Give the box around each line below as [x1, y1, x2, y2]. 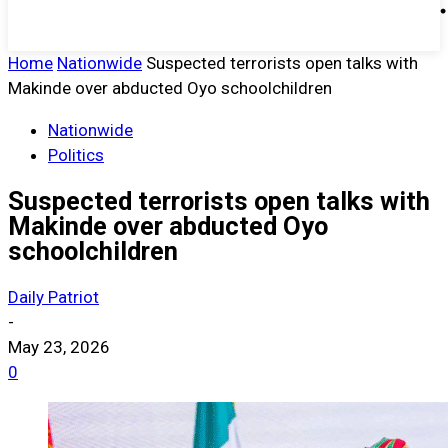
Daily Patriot [8, 287, 99, 308]
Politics [48, 145, 104, 165]
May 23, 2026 [8, 337, 110, 358]
